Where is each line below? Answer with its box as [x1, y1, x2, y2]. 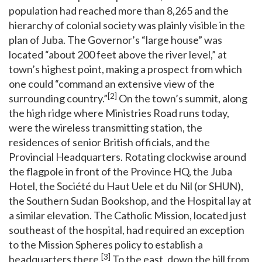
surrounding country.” [9, 92, 108, 105]
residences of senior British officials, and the [9, 136, 210, 149]
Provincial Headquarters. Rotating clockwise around [9, 150, 246, 164]
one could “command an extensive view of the [9, 77, 215, 91]
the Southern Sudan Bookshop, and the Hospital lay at [9, 194, 251, 208]
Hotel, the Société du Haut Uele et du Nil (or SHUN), [9, 180, 243, 193]
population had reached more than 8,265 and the [9, 4, 229, 18]
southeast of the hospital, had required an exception [9, 223, 244, 237]
